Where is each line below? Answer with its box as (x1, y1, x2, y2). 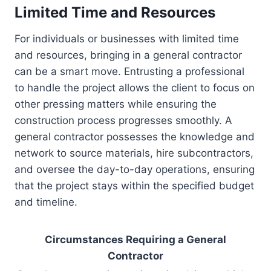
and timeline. (15, 196, 77, 209)
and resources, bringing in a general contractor (15, 49, 242, 62)
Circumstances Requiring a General (45, 233, 226, 246)
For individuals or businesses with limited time (15, 33, 239, 45)
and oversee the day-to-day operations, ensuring (15, 163, 255, 176)
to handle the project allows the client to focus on (15, 82, 255, 94)
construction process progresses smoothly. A (15, 114, 232, 127)
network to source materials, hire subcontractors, (15, 147, 253, 160)
